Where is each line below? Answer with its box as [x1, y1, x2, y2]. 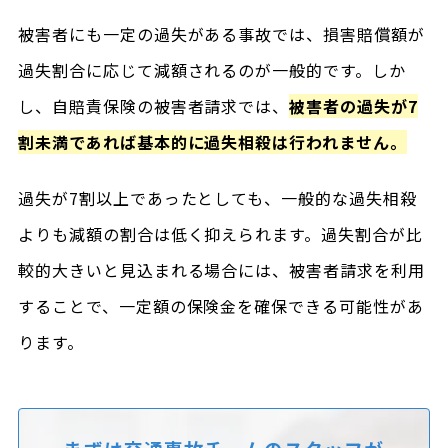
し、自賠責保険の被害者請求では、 [17, 94, 290, 118]
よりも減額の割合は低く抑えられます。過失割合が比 [17, 222, 423, 246]
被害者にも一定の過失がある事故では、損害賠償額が [17, 22, 425, 46]
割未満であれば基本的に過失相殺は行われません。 [17, 130, 408, 154]
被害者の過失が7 [289, 94, 418, 118]
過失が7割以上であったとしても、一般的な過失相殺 [17, 186, 417, 210]
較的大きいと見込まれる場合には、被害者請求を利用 [17, 258, 425, 282]
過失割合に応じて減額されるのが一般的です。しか [17, 58, 407, 82]
